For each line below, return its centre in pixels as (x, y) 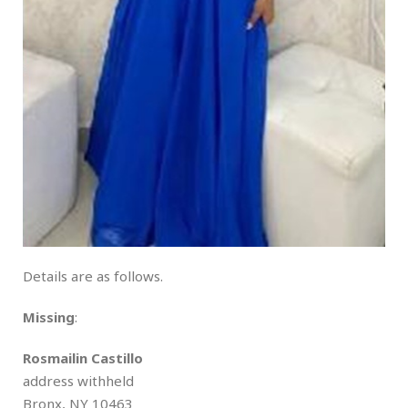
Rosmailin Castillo (83, 358)
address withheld (78, 381)
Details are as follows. (93, 276)
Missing (49, 317)
